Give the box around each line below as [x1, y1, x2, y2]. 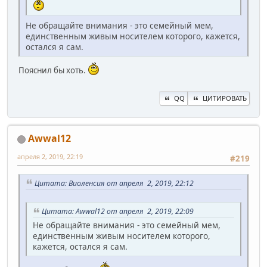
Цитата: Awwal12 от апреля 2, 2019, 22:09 [42, 206, 194, 217]
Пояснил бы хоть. [18, 64, 88, 76]
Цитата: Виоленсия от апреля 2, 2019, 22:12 [35, 178, 194, 188]
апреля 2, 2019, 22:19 [17, 152, 83, 162]
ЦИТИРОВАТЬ [203, 94, 247, 103]
